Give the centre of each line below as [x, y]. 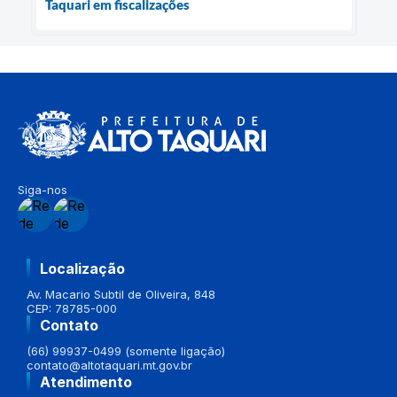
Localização [82, 268]
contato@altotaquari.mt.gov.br [109, 365]
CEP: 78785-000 [72, 308]
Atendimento [86, 381]
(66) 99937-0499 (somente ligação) [126, 350]
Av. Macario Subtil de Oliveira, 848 [121, 294]
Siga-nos [43, 189]
